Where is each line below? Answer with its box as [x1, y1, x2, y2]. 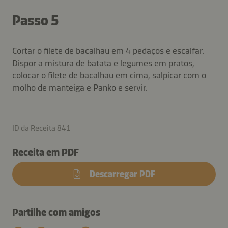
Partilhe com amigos [12, 206, 100, 218]
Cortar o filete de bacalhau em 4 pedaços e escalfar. [12, 45, 204, 56]
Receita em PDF [12, 146, 79, 158]
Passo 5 [12, 12, 59, 29]
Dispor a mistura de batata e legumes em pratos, [12, 57, 194, 69]
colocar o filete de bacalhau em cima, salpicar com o [12, 69, 206, 81]
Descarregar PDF [90, 168, 155, 180]
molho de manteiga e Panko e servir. [12, 81, 148, 93]
